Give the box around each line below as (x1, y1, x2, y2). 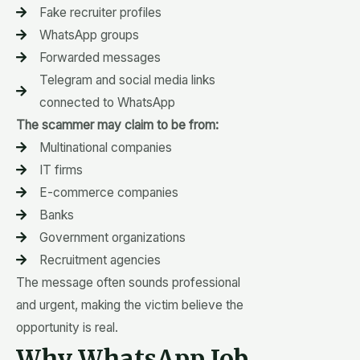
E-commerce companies (39, 184, 178, 200)
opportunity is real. (16, 319, 118, 335)
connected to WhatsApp (39, 94, 175, 110)
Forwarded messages (39, 49, 161, 65)
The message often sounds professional (16, 274, 240, 290)
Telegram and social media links (39, 72, 215, 88)
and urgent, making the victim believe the (16, 297, 243, 313)
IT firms (39, 162, 83, 178)
